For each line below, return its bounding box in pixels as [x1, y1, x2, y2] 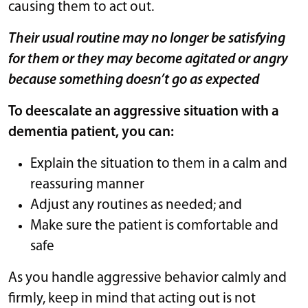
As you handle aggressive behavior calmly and [8, 270, 287, 285]
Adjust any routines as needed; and [30, 197, 242, 212]
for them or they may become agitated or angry [8, 52, 288, 67]
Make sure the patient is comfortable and [30, 218, 278, 233]
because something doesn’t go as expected [8, 72, 259, 87]
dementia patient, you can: [8, 124, 174, 140]
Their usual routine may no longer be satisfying [8, 31, 285, 46]
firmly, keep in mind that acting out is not [8, 291, 256, 306]
